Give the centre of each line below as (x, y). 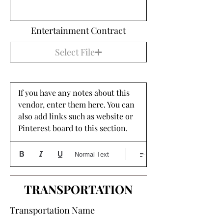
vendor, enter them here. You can (76, 104)
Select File (75, 52)
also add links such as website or (76, 116)
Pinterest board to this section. (74, 128)
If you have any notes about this (74, 93)
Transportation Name (52, 210)
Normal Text (92, 154)
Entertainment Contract (78, 30)
